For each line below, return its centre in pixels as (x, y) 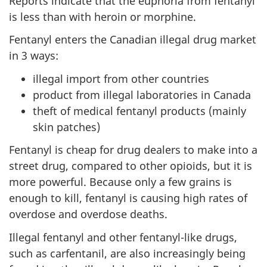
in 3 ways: (34, 56)
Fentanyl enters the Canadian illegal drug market (133, 40)
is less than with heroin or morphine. (103, 16)
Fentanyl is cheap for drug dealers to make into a (133, 150)
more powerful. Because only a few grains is (120, 182)
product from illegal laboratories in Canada (142, 94)
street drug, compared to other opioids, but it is (131, 166)
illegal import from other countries (121, 78)
